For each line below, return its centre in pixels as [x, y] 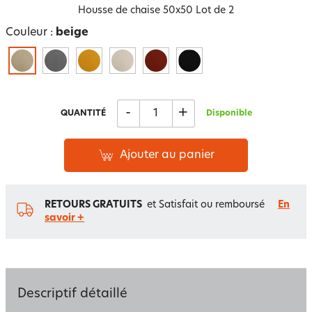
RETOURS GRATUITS [93, 205]
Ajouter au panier [167, 155]
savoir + [64, 218]
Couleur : [31, 33]
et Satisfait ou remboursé [206, 205]
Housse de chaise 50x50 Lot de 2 [156, 11]
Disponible [229, 114]
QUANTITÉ [83, 114]
